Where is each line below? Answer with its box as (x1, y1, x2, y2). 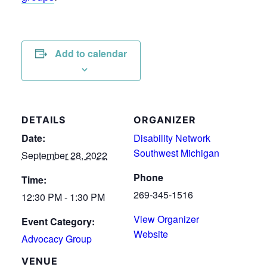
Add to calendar (55, 46, 127, 60)
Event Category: (21, 214, 95, 228)
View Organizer (133, 212, 199, 226)
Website (133, 226, 168, 241)
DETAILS (21, 113, 66, 126)
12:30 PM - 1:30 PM (21, 190, 105, 204)
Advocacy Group (21, 231, 92, 246)
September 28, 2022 (21, 148, 107, 162)
